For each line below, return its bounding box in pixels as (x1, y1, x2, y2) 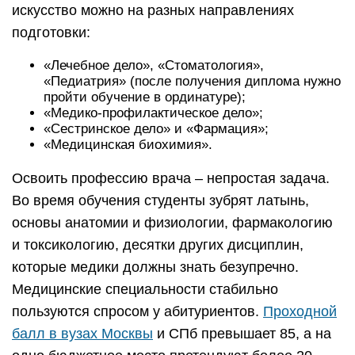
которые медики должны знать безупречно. (12, 259, 299, 276)
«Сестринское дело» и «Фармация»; (44, 121, 269, 137)
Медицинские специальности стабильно (12, 281, 278, 298)
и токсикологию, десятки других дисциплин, (12, 237, 303, 254)
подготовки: (12, 25, 90, 41)
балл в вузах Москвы (12, 326, 153, 342)
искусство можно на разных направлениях (12, 2, 294, 19)
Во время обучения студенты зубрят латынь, (12, 193, 309, 209)
